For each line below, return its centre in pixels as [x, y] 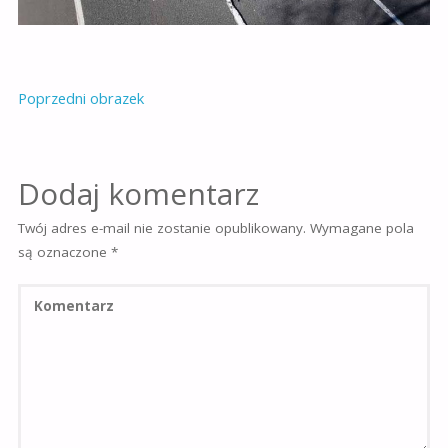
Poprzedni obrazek [80, 98]
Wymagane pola [361, 228]
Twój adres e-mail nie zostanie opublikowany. [161, 228]
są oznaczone [64, 252]
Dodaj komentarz [138, 193]
